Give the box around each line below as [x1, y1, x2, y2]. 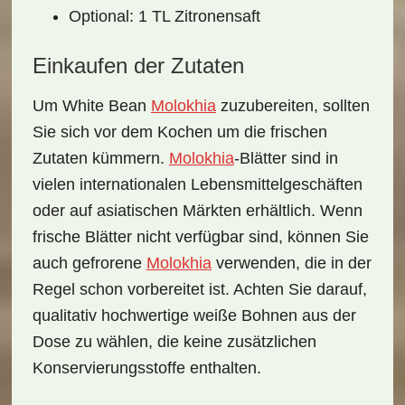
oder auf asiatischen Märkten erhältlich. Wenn [32, 202, 363, 220]
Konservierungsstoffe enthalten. [32, 359, 261, 377]
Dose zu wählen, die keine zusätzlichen [32, 333, 316, 351]
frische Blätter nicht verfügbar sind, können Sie [32, 228, 369, 246]
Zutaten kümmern [32, 149, 160, 167]
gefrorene [71, 254, 146, 272]
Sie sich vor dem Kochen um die [32, 123, 270, 141]
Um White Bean [32, 97, 151, 115]
